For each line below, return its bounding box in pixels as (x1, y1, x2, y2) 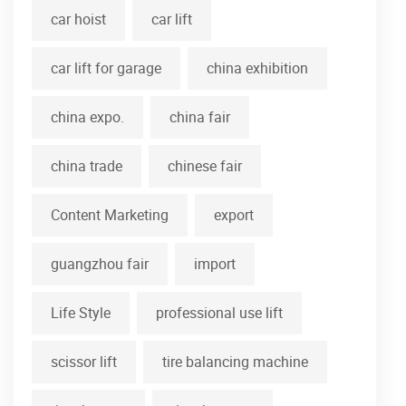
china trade (51, 156, 122, 177)
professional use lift (156, 303, 283, 324)
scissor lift (51, 352, 117, 372)
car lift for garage (51, 58, 161, 79)
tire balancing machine (162, 352, 308, 372)
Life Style (51, 303, 111, 324)
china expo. (51, 107, 124, 128)
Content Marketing (51, 205, 169, 226)
